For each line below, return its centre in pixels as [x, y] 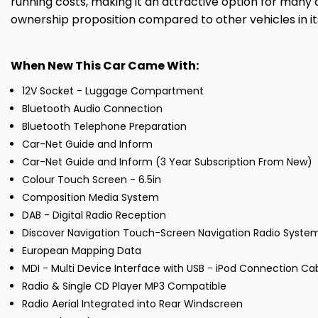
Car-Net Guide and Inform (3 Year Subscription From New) [167, 162]
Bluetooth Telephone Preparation [104, 127]
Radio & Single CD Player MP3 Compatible [124, 286]
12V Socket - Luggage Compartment [113, 91]
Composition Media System [91, 198]
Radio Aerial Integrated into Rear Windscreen [132, 304]
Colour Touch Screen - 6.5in [92, 180]
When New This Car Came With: [105, 66]
